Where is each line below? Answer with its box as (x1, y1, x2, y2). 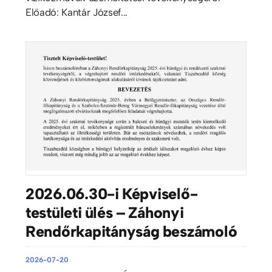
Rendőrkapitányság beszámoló (25, 222, 237, 240)
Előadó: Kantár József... (25, 6, 127, 19)
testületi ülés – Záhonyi (25, 203, 184, 222)
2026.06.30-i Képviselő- (25, 184, 198, 203)
